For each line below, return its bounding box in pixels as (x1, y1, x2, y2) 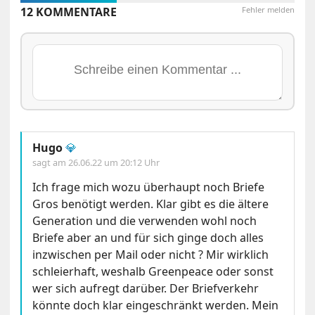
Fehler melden (241, 4, 295, 15)
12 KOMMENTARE (20, 4, 117, 20)
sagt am (32, 155, 69, 169)
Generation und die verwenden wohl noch (32, 212, 257, 229)
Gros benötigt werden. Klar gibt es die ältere (32, 195, 269, 212)
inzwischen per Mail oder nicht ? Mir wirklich (32, 246, 269, 262)
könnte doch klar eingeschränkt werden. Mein (32, 297, 279, 313)
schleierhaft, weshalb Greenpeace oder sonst (32, 263, 274, 279)
